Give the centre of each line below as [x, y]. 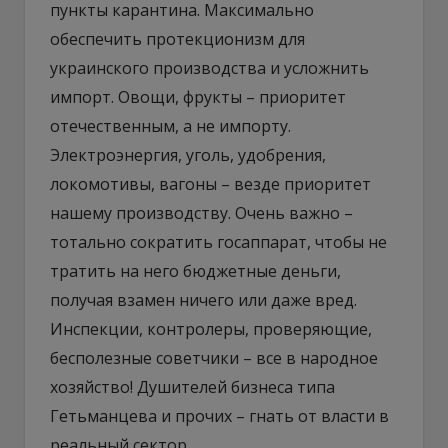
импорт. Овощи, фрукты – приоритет [198, 96]
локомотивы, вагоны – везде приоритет [210, 183]
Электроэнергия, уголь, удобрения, [188, 154]
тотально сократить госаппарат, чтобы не [218, 241]
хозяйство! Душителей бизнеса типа [192, 386]
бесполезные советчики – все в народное [214, 357]
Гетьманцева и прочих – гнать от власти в [219, 415]
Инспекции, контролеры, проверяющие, [211, 328]
